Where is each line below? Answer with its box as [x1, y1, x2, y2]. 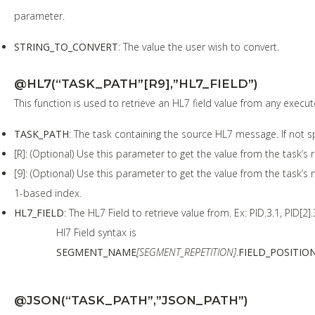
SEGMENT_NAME [56, 245, 136, 259]
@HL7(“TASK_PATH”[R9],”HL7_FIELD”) [14, 76, 258, 91]
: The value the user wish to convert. [118, 39, 279, 53]
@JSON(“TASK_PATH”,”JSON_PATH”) [14, 292, 248, 307]
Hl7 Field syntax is [56, 225, 136, 239]
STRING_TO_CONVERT [14, 39, 118, 53]
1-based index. [14, 186, 82, 200]
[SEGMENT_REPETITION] [136, 245, 236, 259]
